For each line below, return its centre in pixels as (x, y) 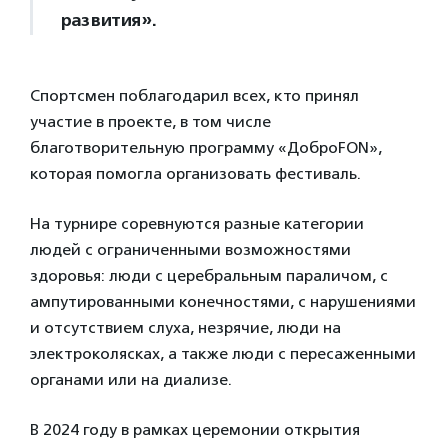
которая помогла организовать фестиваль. (197, 173)
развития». (108, 20)
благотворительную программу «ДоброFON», (206, 147)
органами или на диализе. (133, 379)
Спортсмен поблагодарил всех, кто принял (194, 95)
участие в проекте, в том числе (150, 121)
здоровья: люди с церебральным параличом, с (209, 275)
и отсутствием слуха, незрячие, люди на (185, 327)
